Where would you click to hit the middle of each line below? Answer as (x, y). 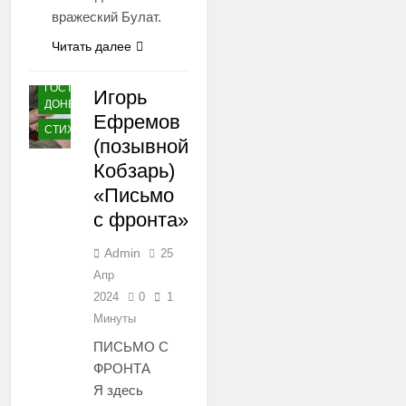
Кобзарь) (134, 170)
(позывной (141, 146)
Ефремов (137, 121)
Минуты (115, 318)
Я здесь (118, 390)
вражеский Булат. (106, 16)
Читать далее (92, 46)
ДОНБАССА (75, 105)
